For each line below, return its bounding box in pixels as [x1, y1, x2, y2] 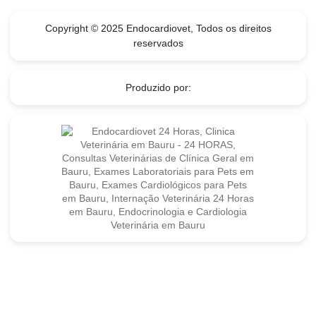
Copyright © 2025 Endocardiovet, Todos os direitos [44, 23, 272, 35]
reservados [133, 37, 183, 49]
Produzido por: [125, 82, 191, 94]
